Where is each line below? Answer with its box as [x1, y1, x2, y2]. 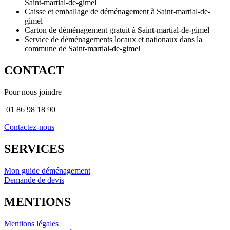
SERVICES [4, 142, 64, 156]
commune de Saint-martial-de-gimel [25, 44, 140, 53]
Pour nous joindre [4, 88, 62, 97]
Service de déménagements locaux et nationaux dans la [25, 35, 202, 44]
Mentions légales [4, 219, 59, 228]
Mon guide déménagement [4, 166, 90, 175]
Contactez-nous [4, 123, 54, 132]
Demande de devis [4, 175, 64, 184]
